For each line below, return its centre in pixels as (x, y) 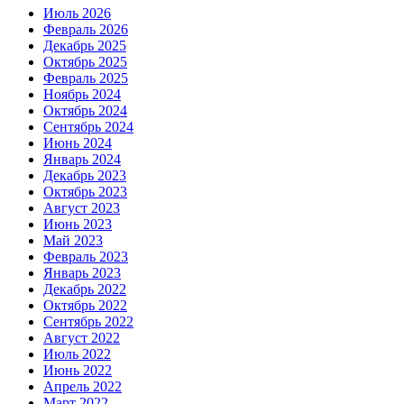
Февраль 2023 (86, 257)
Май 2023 (73, 241)
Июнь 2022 (78, 371)
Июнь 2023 (78, 225)
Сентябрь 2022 (88, 322)
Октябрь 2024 (85, 111)
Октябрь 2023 (85, 192)
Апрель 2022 (83, 387)
